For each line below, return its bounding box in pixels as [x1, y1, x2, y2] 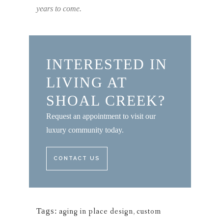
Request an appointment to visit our [46, 111, 156, 120]
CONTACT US [54, 155, 100, 162]
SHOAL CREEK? [46, 92, 165, 109]
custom [137, 206, 161, 217]
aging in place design [59, 206, 133, 217]
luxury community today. [46, 125, 124, 134]
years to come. [36, 4, 82, 13]
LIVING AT [46, 74, 127, 90]
